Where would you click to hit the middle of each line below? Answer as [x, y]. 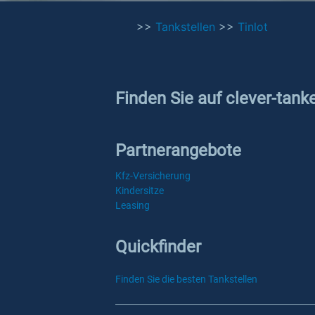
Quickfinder [158, 247]
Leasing [133, 205]
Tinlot [253, 27]
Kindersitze [140, 191]
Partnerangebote [178, 150]
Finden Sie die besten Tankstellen [186, 279]
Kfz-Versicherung [153, 176]
